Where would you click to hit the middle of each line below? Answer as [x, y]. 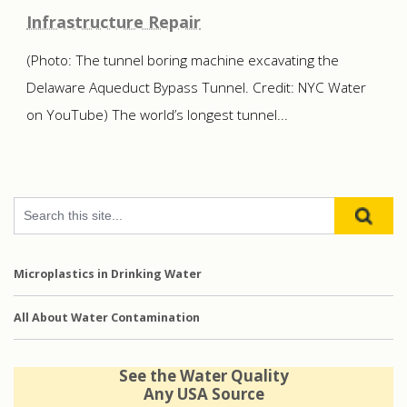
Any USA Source [203, 393]
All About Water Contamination [107, 317]
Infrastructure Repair [114, 21]
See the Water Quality [203, 375]
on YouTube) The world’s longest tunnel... [157, 114]
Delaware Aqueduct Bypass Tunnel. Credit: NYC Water [196, 87]
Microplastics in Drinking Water [108, 273]
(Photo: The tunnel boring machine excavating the [183, 60]
